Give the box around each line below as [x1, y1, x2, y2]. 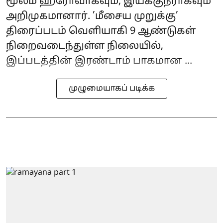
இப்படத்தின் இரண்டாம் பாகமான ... [6, 55, 192, 67]
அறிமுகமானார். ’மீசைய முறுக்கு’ [6, 10, 178, 22]
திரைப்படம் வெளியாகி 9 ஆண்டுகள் [6, 25, 196, 37]
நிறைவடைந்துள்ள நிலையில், [6, 40, 163, 52]
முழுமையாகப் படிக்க [68, 83, 155, 94]
